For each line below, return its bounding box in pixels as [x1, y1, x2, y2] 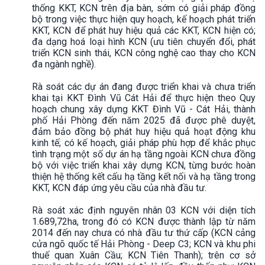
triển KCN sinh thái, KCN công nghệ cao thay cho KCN [32, 47, 256, 59]
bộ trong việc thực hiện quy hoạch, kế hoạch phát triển [32, 13, 256, 25]
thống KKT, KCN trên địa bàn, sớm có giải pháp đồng [32, 2, 256, 14]
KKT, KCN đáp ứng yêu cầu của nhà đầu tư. [32, 182, 209, 193]
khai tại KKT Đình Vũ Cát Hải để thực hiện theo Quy [32, 92, 256, 104]
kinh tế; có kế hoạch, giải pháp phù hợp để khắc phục [32, 137, 256, 148]
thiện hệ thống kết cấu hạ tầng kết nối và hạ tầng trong [32, 170, 256, 182]
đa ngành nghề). [32, 58, 98, 70]
